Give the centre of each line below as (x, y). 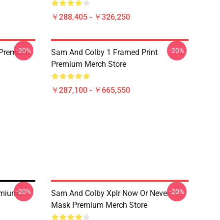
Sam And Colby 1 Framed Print (104, 52)
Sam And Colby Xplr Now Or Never (110, 193)
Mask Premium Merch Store (99, 205)
